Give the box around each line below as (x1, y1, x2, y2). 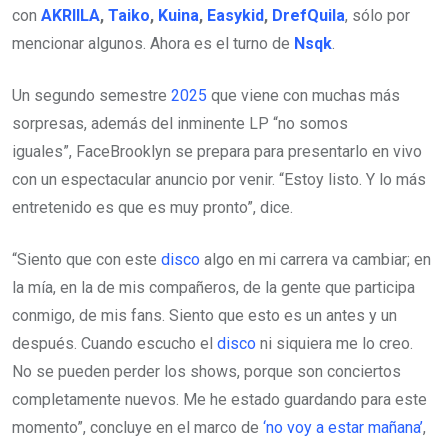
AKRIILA (41, 6, 100, 25)
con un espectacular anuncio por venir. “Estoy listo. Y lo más (12, 170, 426, 189)
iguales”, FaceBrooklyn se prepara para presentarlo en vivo (12, 142, 422, 161)
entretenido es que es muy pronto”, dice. (12, 198, 293, 217)
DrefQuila (272, 6, 345, 25)
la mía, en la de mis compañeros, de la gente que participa (12, 278, 415, 297)
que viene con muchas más (207, 86, 400, 105)
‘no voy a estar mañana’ (263, 418, 423, 437)
